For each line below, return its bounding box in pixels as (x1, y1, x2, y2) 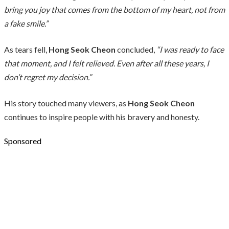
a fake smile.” (4, 18, 48, 28)
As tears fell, (4, 44, 49, 54)
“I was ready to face (156, 44, 224, 54)
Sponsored (4, 135, 41, 146)
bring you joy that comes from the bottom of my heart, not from (4, 4, 225, 14)
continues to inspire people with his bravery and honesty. (4, 111, 199, 122)
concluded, (116, 44, 156, 54)
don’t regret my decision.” (4, 72, 91, 82)
